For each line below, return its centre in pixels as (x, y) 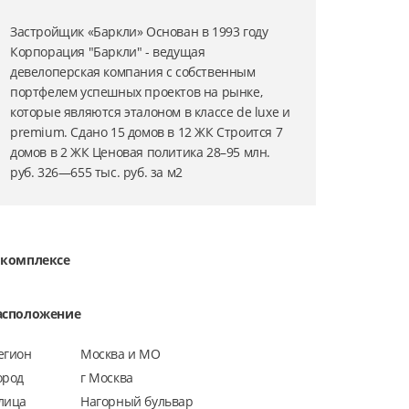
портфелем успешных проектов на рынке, (136, 92)
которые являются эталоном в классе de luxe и (150, 112)
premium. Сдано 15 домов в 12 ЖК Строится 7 (147, 132)
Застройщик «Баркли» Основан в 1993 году (139, 32)
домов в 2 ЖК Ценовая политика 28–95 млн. (141, 152)
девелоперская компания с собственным (133, 72)
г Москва (107, 377)
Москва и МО (121, 353)
